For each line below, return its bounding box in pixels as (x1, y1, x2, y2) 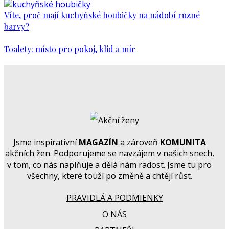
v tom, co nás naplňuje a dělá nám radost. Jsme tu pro (7, 159, 212, 171)
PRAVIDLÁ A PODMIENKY (66, 192, 163, 204)
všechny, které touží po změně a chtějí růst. (27, 170, 192, 182)
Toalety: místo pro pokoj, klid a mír (4, 43, 135, 55)
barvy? (4, 21, 29, 32)
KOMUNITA (159, 136, 206, 148)
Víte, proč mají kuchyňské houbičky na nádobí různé (4, 10, 200, 21)
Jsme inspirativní (13, 136, 79, 148)
